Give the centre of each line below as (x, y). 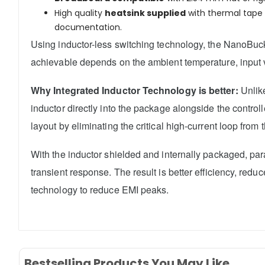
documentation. (88, 27)
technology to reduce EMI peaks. (101, 189)
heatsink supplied (145, 13)
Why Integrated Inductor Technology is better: (135, 90)
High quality (80, 13)
